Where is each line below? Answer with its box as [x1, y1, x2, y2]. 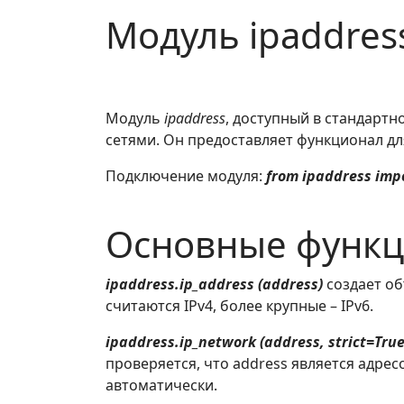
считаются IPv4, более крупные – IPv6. [106, 296, 373, 316]
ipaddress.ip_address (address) [106, 274, 323, 294]
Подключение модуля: [106, 166, 262, 186]
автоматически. [106, 375, 217, 395]
